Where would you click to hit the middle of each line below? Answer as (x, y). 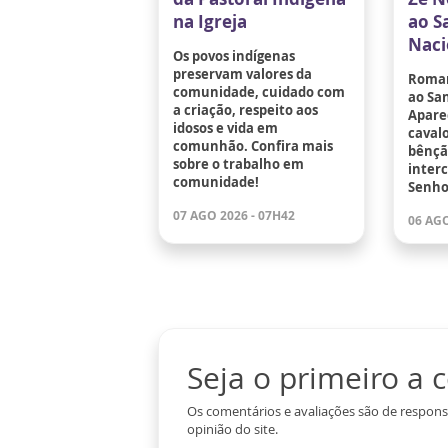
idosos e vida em (225, 127)
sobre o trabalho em (238, 163)
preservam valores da (242, 73)
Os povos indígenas (234, 55)
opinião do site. (232, 428)
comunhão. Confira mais (253, 145)
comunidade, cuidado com (259, 91)
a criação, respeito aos (245, 109)
